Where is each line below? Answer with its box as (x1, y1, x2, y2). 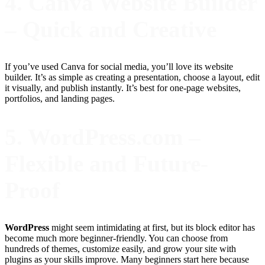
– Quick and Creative (5, 16, 216, 42)
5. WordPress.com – (5, 124, 201, 150)
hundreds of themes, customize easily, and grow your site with (5, 244, 236, 254)
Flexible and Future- (5, 150, 208, 176)
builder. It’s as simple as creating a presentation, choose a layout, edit (5, 72, 260, 83)
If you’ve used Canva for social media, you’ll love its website (5, 62, 233, 72)
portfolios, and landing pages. (5, 93, 115, 104)
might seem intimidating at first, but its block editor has (49, 222, 255, 233)
